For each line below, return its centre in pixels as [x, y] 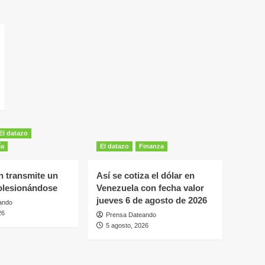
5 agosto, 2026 [127, 225]
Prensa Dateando [131, 214]
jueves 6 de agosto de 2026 [152, 200]
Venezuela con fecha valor [150, 188]
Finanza [151, 146]
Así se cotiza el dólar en [146, 175]
